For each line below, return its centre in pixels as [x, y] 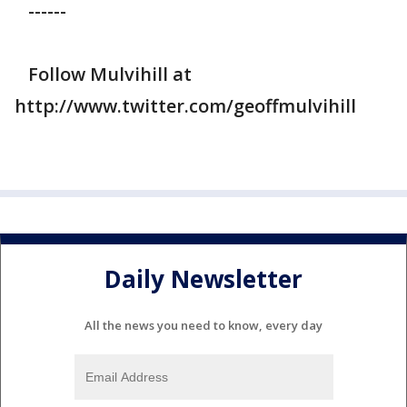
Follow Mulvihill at [103, 74]
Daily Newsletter [203, 278]
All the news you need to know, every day [203, 326]
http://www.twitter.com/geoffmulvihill [185, 106]
